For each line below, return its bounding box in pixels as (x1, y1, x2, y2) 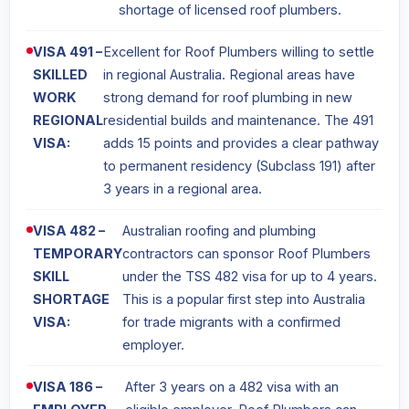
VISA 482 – (33, 223, 105, 239)
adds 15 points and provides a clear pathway (103, 135, 379, 152)
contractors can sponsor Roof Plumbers (122, 246, 371, 262)
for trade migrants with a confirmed (122, 314, 341, 330)
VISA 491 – (33, 44, 102, 60)
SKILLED (33, 67, 88, 83)
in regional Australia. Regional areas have (103, 67, 355, 83)
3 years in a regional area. (103, 181, 262, 197)
